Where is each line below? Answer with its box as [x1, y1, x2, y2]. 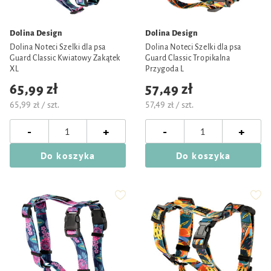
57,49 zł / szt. [145, 99, 194, 110]
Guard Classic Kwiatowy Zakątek [10, 54, 120, 62]
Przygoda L [145, 65, 184, 73]
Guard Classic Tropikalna [145, 54, 230, 62]
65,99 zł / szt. [10, 99, 59, 110]
